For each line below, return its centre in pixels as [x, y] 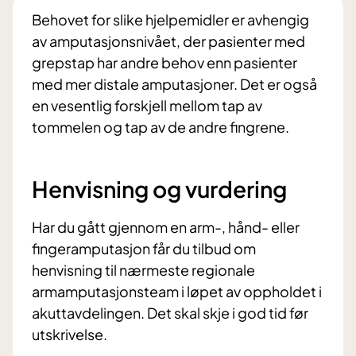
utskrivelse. [71, 335]
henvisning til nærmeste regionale [143, 270]
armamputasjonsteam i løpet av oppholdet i [177, 292]
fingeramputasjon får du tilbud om [144, 249]
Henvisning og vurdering [159, 189]
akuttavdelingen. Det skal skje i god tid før [170, 313]
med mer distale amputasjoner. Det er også [174, 84]
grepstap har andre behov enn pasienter [164, 63]
